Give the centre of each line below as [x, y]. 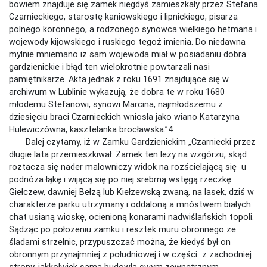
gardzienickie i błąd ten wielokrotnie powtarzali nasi [109, 66]
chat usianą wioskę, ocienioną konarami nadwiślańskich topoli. [131, 217]
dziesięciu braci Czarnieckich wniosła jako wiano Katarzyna [124, 117]
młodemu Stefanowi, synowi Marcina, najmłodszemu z [116, 104]
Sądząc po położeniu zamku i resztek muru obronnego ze [122, 229]
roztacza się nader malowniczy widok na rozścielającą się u [128, 167]
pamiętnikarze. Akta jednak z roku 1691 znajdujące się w [119, 79]
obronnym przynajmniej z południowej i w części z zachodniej [130, 254]
